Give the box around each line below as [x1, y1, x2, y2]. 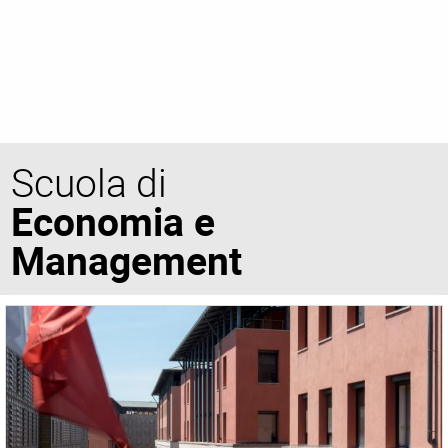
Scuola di [11, 155, 168, 208]
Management [11, 233, 243, 286]
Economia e [11, 194, 216, 247]
